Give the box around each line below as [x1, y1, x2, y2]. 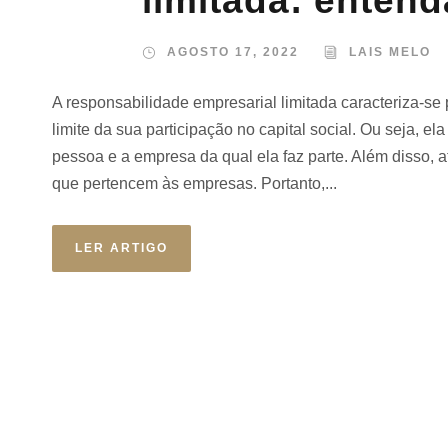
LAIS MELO [349, 44, 431, 59]
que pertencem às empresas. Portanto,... [52, 174, 337, 192]
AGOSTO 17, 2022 [167, 44, 299, 59]
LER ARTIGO [75, 240, 168, 255]
